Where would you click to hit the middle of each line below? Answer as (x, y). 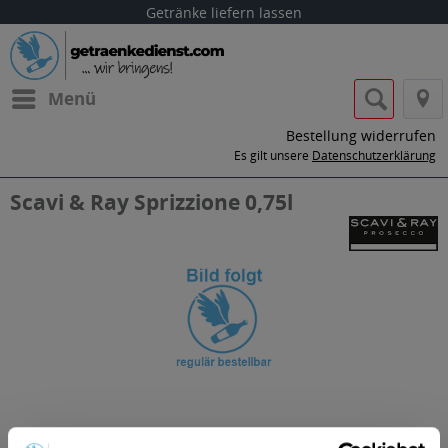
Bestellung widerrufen (361, 135)
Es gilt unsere (273, 155)
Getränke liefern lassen (224, 12)
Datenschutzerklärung (374, 155)
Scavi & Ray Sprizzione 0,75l (151, 202)
